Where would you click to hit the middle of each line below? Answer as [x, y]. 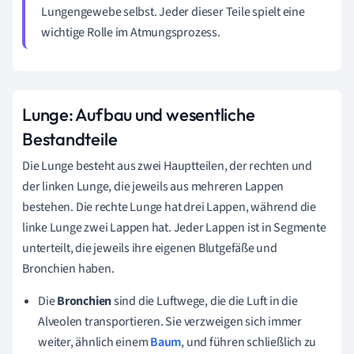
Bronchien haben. [68, 268]
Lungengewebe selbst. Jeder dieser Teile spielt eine [173, 11]
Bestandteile [70, 139]
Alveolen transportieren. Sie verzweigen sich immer [170, 321]
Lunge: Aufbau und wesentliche [139, 114]
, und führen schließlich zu [249, 342]
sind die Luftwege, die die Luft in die [205, 301]
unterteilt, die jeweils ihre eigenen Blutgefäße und [150, 248]
